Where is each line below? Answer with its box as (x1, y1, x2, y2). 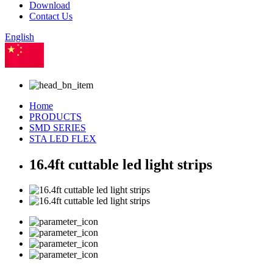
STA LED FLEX (29, 133, 96, 144)
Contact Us (29, 11, 73, 21)
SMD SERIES (29, 122, 86, 133)
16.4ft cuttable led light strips (29, 156, 212, 172)
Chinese (44, 58, 76, 69)
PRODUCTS (29, 111, 82, 122)
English (5, 32, 34, 42)
